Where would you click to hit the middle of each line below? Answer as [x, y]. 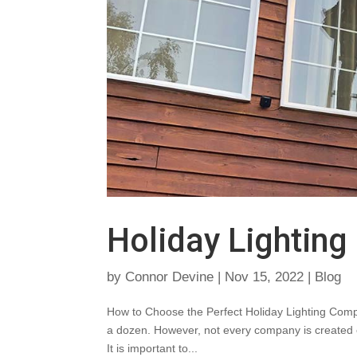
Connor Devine [170, 277]
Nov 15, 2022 [265, 277]
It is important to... [153, 349]
